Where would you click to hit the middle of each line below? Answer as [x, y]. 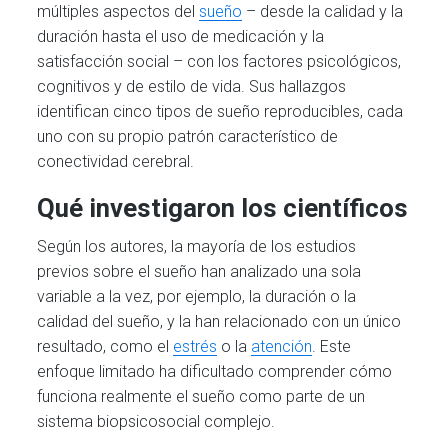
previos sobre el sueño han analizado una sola [199, 271]
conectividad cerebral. [116, 161]
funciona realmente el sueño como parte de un [201, 396]
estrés [195, 346]
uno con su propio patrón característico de [188, 136]
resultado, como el [105, 346]
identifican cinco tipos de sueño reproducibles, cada [220, 111]
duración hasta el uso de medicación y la [181, 36]
